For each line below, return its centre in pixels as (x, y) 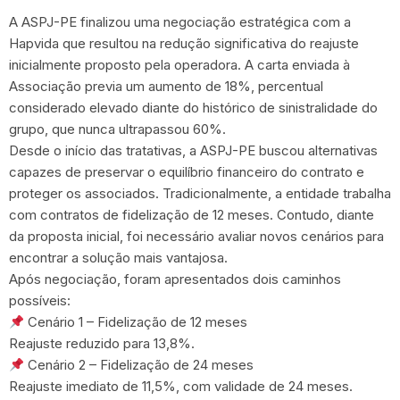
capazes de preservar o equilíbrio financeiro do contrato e (187, 172)
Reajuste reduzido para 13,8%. (102, 343)
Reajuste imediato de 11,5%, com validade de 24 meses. (181, 386)
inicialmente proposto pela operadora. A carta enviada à (179, 65)
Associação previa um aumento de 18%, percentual (166, 86)
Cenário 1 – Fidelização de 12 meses (136, 322)
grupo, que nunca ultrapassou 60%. (117, 129)
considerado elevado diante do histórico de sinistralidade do (193, 108)
